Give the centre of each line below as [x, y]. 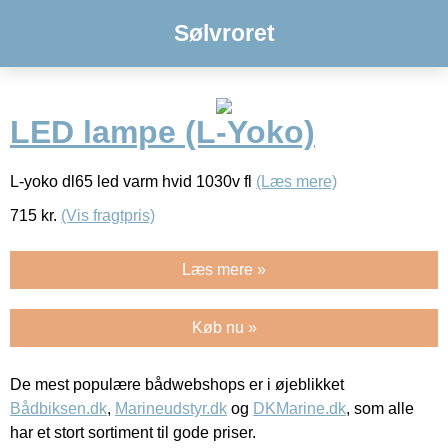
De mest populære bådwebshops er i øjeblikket [177, 384]
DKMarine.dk [299, 408]
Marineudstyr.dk [171, 408]
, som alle [380, 408]
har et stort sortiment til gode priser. [133, 432]
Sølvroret [224, 33]
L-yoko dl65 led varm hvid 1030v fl [133, 181]
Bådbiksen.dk [58, 408]
